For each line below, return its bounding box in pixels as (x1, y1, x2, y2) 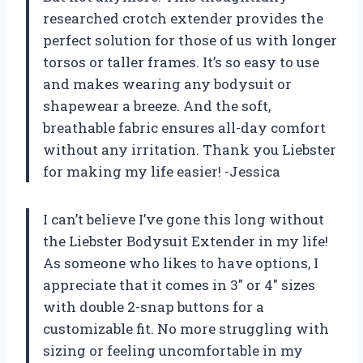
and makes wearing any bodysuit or (43, 74, 292, 93)
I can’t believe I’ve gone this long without (43, 209, 324, 228)
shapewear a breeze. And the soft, (43, 96, 271, 115)
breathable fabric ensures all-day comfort (43, 117, 326, 137)
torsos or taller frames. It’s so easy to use (43, 52, 319, 71)
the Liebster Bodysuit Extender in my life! (43, 231, 328, 250)
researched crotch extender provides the (43, 8, 323, 28)
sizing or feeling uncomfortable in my (43, 340, 303, 360)
